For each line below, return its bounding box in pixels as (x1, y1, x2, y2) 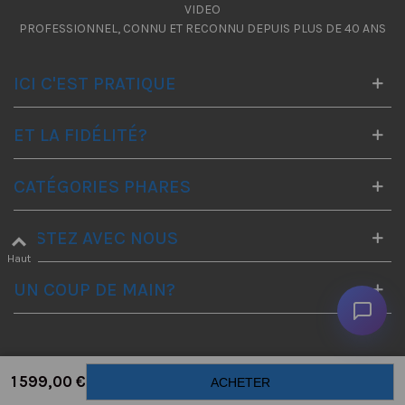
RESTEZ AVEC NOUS (14, 227, 178, 249)
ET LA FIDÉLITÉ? (14, 124, 147, 146)
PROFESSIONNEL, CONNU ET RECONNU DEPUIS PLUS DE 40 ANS (19, 20, 386, 36)
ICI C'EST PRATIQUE (14, 72, 176, 94)
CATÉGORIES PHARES (14, 175, 191, 197)
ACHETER (210, 375, 270, 390)
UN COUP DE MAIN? (14, 278, 175, 300)
